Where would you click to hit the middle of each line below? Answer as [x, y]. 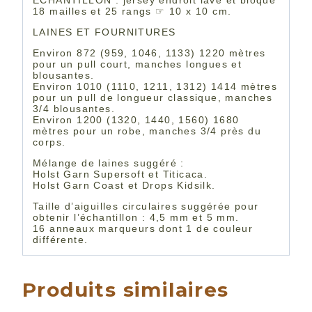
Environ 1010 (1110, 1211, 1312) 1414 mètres [155, 87]
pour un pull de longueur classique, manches [153, 98]
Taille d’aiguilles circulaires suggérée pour [146, 206]
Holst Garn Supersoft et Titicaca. [120, 174]
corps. [49, 142]
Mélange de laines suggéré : [109, 163]
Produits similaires [126, 290]
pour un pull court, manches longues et [138, 64]
